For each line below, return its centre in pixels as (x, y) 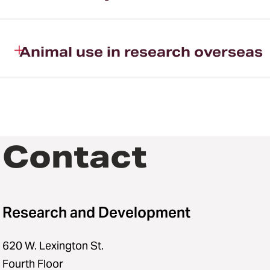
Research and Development (96, 212)
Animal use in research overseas (141, 52)
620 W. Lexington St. (53, 246)
